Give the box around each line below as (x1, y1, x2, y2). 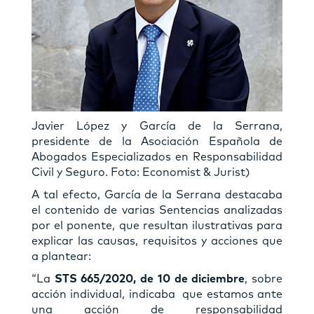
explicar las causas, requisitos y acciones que (32, 235, 282, 247)
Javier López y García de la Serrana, (32, 120, 282, 132)
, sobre (245, 273, 283, 285)
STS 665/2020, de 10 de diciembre (54, 273, 245, 285)
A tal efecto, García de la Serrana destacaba (32, 189, 282, 200)
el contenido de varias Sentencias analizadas (32, 204, 282, 216)
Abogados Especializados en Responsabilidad (32, 151, 282, 163)
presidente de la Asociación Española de (32, 135, 282, 147)
